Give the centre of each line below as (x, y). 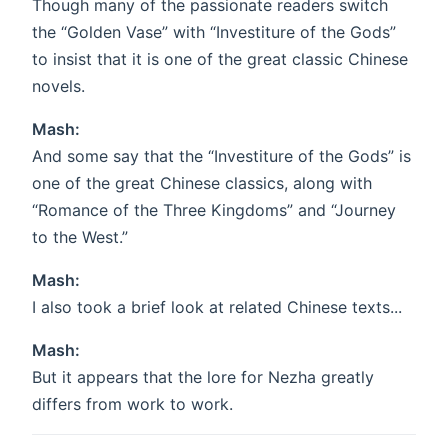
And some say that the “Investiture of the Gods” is (221, 156)
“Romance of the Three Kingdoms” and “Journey (214, 210)
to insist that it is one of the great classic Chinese (220, 59)
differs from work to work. (132, 404)
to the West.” (80, 237)
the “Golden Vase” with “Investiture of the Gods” (214, 32)
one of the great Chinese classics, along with (202, 183)
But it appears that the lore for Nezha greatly (203, 377)
